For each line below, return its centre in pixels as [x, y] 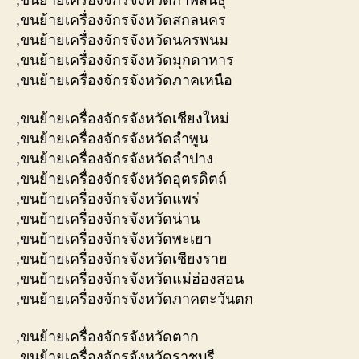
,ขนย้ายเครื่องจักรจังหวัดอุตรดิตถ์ [121, 177]
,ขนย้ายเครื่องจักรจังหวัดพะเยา [114, 237]
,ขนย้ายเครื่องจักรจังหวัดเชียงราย [122, 257]
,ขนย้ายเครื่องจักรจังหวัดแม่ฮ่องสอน [130, 277]
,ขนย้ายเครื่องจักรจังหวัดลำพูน [112, 137]
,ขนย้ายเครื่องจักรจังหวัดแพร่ [108, 197]
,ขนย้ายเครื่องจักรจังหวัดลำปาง [115, 157]
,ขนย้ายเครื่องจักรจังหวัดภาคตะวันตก [135, 297]
